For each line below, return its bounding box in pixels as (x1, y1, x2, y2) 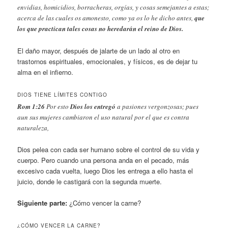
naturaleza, (17, 123, 49, 132)
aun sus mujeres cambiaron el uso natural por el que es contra (17, 112, 190, 122)
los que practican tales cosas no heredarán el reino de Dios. (17, 24, 186, 34)
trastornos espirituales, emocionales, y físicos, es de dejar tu (17, 56, 198, 66)
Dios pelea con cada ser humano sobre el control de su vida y (17, 144, 200, 154)
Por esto (45, 101, 71, 111)
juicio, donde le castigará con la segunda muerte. (17, 176, 162, 186)
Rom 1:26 (17, 101, 45, 111)
